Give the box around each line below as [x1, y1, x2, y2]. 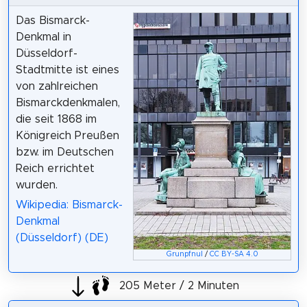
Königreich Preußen [15, 130, 119, 142]
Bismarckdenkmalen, [15, 97, 120, 109]
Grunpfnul [166, 250, 203, 258]
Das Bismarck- [15, 15, 90, 27]
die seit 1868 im [15, 114, 97, 125]
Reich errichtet [15, 163, 95, 175]
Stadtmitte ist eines [15, 64, 119, 76]
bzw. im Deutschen [15, 147, 114, 158]
